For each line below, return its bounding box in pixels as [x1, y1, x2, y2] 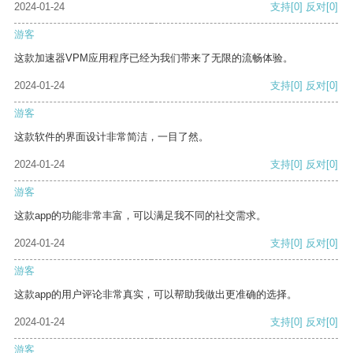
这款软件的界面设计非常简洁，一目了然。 [14, 131, 209, 143]
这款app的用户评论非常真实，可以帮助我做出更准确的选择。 [14, 288, 297, 301]
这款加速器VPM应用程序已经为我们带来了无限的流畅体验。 [14, 52, 293, 65]
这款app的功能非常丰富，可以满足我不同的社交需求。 [14, 210, 266, 222]
